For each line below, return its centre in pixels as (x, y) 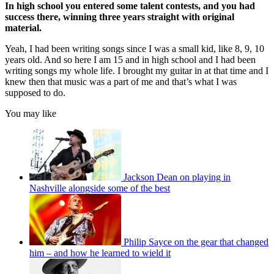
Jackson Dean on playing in (177, 177)
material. (23, 28)
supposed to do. (35, 92)
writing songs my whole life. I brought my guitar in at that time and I (137, 70)
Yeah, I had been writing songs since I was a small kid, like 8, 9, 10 (135, 48)
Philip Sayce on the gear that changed (196, 242)
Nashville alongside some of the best (100, 188)
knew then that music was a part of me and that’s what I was (121, 81)
